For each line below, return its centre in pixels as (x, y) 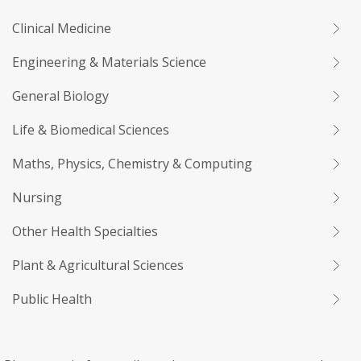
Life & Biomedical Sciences (91, 130)
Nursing (37, 197)
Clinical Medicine (62, 28)
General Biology (60, 96)
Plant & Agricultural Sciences (98, 265)
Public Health (52, 299)
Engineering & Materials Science (109, 62)
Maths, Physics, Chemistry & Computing (132, 164)
